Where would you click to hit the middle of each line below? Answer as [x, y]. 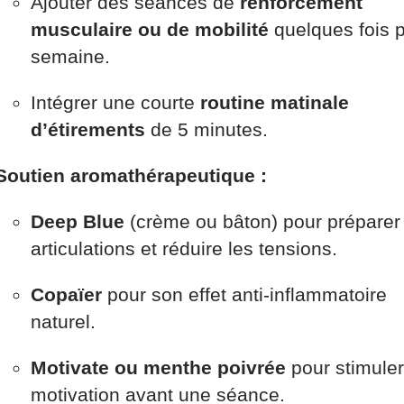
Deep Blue [78, 221]
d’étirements [88, 129]
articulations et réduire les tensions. [184, 248]
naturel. [63, 321]
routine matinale [275, 102]
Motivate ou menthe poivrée [158, 367]
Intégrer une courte [115, 102]
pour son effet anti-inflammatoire [244, 294]
